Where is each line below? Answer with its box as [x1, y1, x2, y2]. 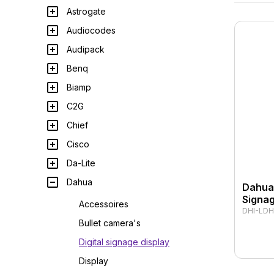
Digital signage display [79, 237, 169, 247]
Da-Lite [67, 158, 95, 168]
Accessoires [79, 199, 128, 209]
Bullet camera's [79, 218, 141, 228]
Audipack [67, 44, 105, 54]
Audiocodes [67, 25, 116, 35]
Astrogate [67, 6, 106, 17]
